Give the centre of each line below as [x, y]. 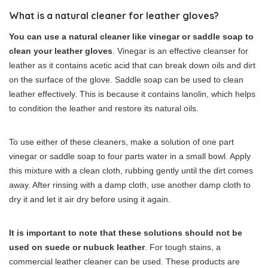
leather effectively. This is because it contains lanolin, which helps [132, 94]
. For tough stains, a [183, 247]
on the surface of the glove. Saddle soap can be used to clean [126, 80]
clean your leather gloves [61, 51]
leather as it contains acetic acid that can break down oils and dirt [132, 66]
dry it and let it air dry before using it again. [90, 200]
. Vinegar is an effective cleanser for [180, 51]
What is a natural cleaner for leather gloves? [114, 16]
